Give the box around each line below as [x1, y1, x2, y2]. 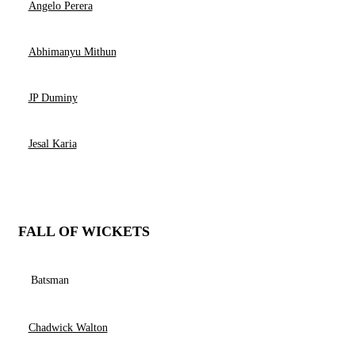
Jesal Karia [28, 138, 77, 150]
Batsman [31, 274, 69, 286]
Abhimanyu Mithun [28, 46, 116, 58]
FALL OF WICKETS [18, 223, 150, 239]
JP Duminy [28, 92, 78, 104]
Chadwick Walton [28, 322, 108, 334]
